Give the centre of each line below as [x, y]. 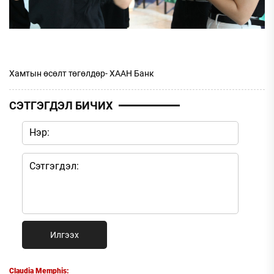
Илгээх [64, 235]
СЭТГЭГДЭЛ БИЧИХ [61, 105]
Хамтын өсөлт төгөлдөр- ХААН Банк [82, 73]
